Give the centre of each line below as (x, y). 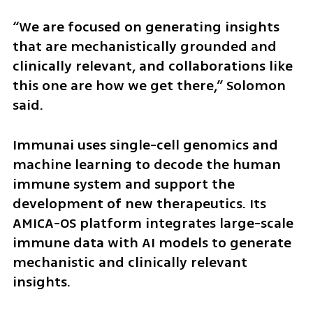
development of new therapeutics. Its (139, 203)
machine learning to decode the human (146, 164)
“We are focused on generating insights (146, 27)
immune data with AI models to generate (152, 242)
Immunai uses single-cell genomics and (145, 145)
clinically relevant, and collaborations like (152, 66)
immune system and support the (123, 184)
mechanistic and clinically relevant (130, 262)
